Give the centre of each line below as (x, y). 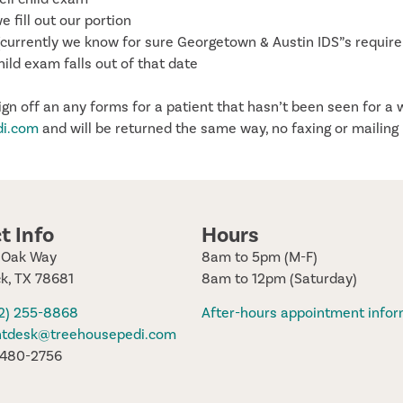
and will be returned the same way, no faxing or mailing (219, 128)
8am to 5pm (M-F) (260, 257)
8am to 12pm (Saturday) (279, 278)
